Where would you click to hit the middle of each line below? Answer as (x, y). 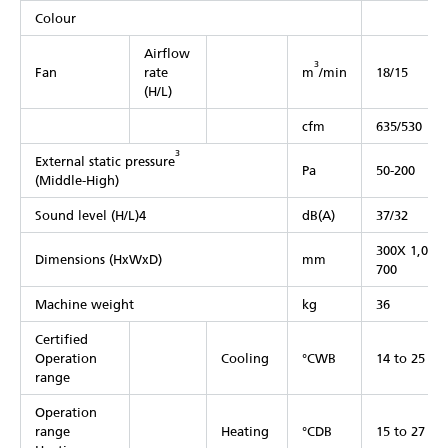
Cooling (245, 359)
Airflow (167, 54)
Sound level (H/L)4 (90, 216)
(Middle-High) (77, 181)
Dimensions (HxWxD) (98, 260)
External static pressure (105, 162)
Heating (245, 432)
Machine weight (84, 305)
